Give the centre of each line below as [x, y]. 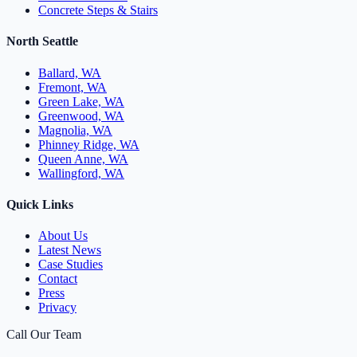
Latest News [70, 250]
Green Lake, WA [81, 101]
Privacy [57, 308]
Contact [58, 279]
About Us [63, 236]
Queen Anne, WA [83, 159]
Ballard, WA [70, 73]
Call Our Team [44, 335]
